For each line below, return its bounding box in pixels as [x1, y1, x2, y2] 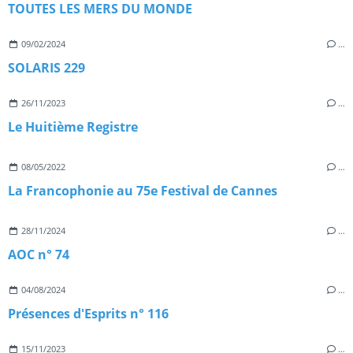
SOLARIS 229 [8, 59, 85, 77]
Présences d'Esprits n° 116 [8, 305, 169, 323]
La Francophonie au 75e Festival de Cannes [8, 182, 277, 200]
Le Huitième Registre [8, 118, 138, 136]
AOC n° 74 [8, 246, 69, 264]
